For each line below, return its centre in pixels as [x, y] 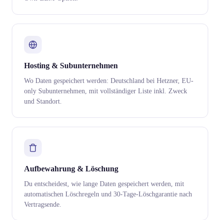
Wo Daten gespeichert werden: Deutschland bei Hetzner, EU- [109, 81]
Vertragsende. [43, 204]
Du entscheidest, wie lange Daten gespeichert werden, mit [104, 184]
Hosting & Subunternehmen [71, 66]
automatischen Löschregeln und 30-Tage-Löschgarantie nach [108, 194]
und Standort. [43, 101]
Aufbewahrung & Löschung [71, 169]
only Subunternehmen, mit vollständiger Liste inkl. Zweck [106, 91]
